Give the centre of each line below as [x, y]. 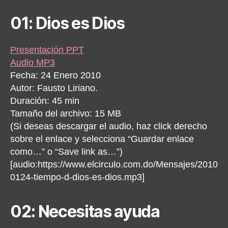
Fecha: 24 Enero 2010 [55, 75]
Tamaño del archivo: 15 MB [66, 113]
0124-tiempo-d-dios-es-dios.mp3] [77, 177]
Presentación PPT [47, 50]
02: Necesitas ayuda [85, 211]
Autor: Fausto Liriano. [54, 88]
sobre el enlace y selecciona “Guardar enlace [102, 139]
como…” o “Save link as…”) [66, 151]
